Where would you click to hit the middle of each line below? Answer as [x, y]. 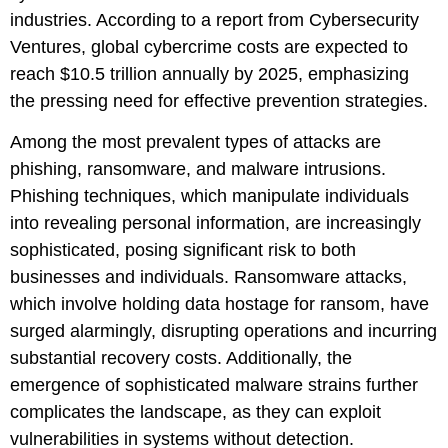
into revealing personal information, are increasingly [215, 223]
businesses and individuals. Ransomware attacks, [208, 277]
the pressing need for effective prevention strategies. [219, 101]
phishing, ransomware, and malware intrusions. [198, 169]
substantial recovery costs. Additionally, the [181, 358]
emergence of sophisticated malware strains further [214, 385]
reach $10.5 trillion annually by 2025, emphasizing [209, 74]
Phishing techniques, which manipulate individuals [209, 196]
